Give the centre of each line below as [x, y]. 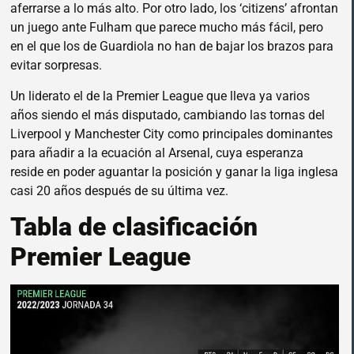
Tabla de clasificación [134, 227]
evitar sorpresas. [56, 66]
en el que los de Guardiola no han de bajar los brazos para [172, 47]
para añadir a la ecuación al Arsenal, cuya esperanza [157, 153]
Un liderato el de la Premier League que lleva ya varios [160, 96]
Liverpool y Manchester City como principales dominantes [171, 134]
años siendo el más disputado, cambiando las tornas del [168, 115]
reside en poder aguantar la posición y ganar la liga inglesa [174, 171]
